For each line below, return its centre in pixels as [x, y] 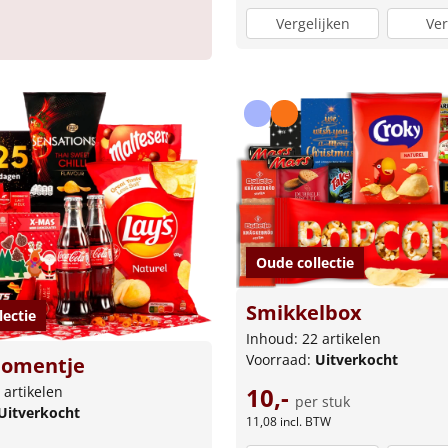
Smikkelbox [304, 313]
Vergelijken [312, 24]
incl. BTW [305, 422]
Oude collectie [305, 263]
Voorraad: [280, 360]
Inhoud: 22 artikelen [313, 339]
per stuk [322, 402]
